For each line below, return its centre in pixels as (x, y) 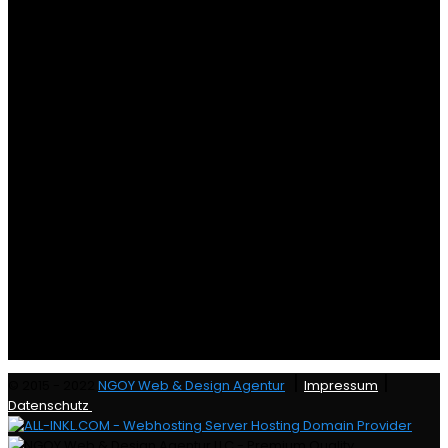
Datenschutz (50, 406)
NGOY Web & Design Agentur (191, 386)
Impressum (341, 386)
